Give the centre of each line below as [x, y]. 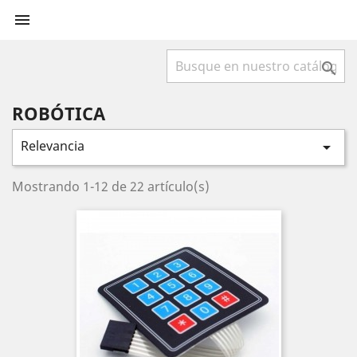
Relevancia [53, 146]
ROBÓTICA [59, 113]
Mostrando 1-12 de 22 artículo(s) [111, 186]
